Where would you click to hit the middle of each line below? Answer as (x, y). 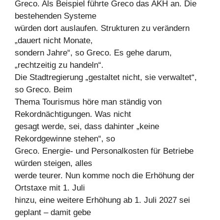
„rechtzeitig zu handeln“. (59, 65)
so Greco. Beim (43, 89)
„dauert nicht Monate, (54, 40)
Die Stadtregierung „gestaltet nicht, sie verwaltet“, (106, 77)
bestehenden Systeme (55, 16)
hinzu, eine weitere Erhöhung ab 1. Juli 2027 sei (102, 200)
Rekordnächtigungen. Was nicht (73, 114)
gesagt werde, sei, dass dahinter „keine (87, 126)
